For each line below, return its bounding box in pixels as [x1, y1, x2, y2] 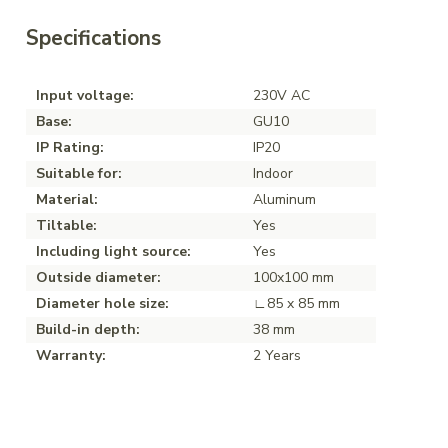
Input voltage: [36, 85, 134, 105]
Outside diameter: [36, 267, 161, 287]
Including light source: [36, 241, 191, 261]
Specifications [26, 23, 161, 52]
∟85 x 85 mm [253, 293, 340, 313]
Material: [36, 189, 98, 209]
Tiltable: [36, 215, 97, 235]
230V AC [253, 85, 310, 105]
